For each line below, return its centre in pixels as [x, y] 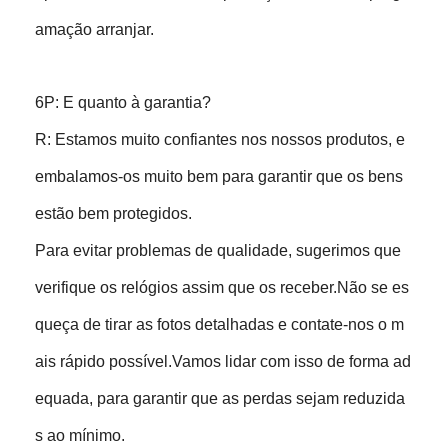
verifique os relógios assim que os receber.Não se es [222, 287]
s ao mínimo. [80, 435]
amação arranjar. [95, 29]
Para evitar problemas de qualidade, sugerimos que [218, 250]
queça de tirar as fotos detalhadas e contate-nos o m [220, 324]
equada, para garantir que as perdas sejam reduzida [220, 398]
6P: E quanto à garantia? [123, 102]
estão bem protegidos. [114, 213]
